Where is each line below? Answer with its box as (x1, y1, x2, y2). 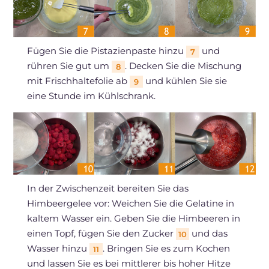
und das (189, 228, 228, 240)
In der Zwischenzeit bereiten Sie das (26, 183, 189, 195)
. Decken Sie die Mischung (124, 60, 241, 72)
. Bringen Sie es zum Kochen (102, 243, 230, 255)
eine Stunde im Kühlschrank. (26, 90, 156, 102)
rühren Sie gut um (26, 60, 112, 72)
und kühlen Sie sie (142, 75, 227, 87)
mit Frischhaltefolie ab (26, 75, 130, 87)
